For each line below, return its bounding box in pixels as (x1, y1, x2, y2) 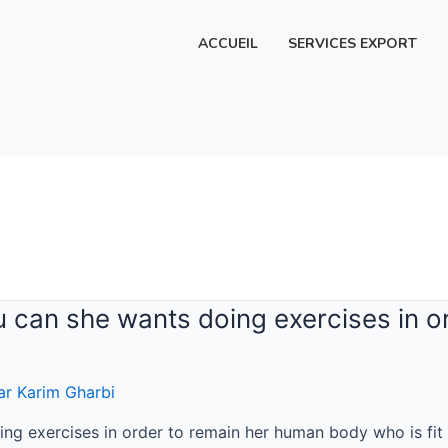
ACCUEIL (197, 34, 258, 53)
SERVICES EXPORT (287, 34, 417, 53)
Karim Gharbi (17, 382, 115, 402)
